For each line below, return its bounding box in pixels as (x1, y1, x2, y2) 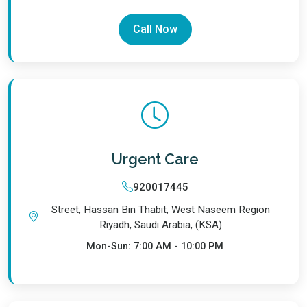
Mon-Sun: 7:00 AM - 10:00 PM (86, 240, 223, 252)
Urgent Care (111, 150, 199, 168)
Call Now (132, 22, 177, 36)
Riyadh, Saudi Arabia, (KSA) (99, 218, 222, 231)
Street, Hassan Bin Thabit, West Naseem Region (51, 203, 270, 216)
